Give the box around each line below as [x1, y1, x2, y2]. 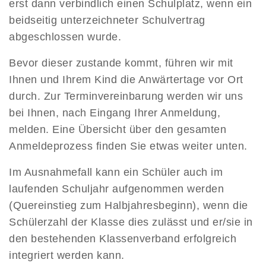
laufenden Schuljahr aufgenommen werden [9, 183, 224, 195]
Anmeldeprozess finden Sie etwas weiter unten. [9, 140, 248, 152]
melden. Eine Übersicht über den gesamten [9, 123, 226, 135]
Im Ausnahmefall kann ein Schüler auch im [9, 166, 223, 178]
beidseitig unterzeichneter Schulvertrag [9, 14, 205, 26]
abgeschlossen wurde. [9, 31, 121, 43]
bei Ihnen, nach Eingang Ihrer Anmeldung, [9, 107, 220, 119]
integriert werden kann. [9, 249, 125, 261]
